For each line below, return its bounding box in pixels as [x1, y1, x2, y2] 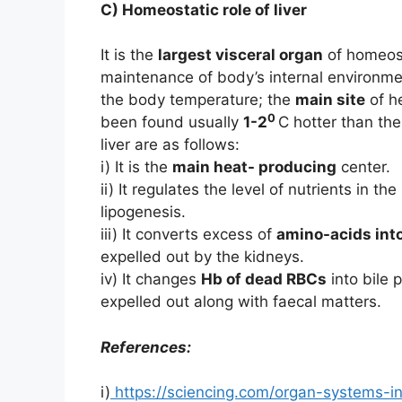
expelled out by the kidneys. [100, 248, 304, 267]
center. [336, 158, 390, 177]
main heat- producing [172, 158, 336, 177]
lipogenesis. [100, 203, 186, 222]
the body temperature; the [100, 91, 295, 109]
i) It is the [100, 158, 172, 177]
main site [295, 91, 365, 109]
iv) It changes [100, 270, 201, 289]
